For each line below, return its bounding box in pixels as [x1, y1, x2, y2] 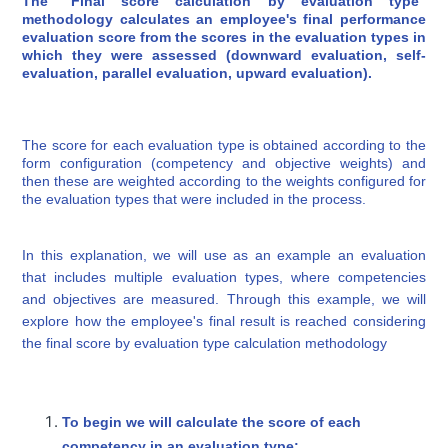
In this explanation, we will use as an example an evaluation [22, 246, 426, 263]
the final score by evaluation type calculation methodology [22, 334, 388, 351]
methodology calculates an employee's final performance [22, 10, 426, 27]
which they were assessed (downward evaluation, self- [22, 46, 426, 63]
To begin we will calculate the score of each [62, 413, 362, 430]
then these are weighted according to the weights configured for [22, 172, 426, 189]
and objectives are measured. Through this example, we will [22, 290, 426, 307]
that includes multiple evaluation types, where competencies [22, 268, 426, 285]
